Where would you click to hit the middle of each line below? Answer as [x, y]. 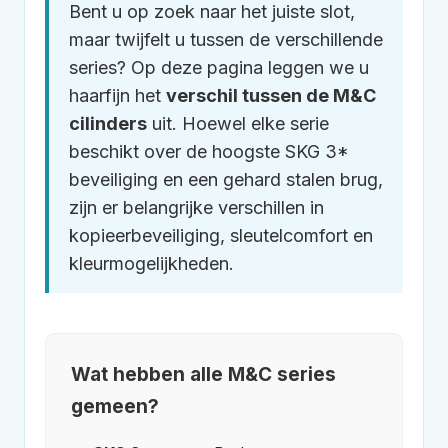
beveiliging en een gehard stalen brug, [226, 179]
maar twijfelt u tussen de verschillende [226, 39]
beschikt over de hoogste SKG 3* [209, 151]
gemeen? [115, 406]
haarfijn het [117, 95]
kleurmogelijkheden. [151, 263]
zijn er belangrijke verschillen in [196, 207]
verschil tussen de [249, 95]
